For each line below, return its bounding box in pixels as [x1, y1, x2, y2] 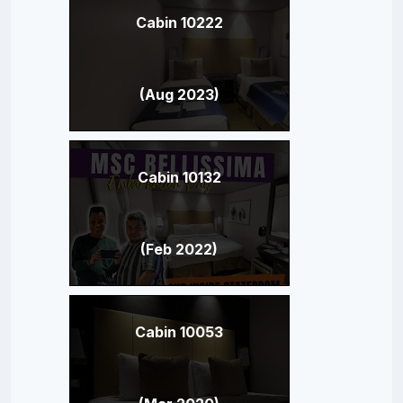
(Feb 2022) [140, 239, 218, 258]
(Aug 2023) [139, 85, 219, 103]
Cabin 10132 [137, 167, 221, 186]
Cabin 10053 [135, 322, 223, 341]
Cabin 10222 [135, 13, 223, 31]
